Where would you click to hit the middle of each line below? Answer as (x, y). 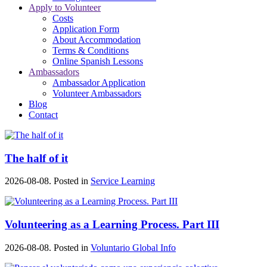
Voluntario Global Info (133, 247)
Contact (43, 115)
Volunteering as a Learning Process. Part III (112, 225)
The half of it (36, 158)
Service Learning (123, 181)
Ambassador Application (99, 83)
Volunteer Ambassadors (97, 93)
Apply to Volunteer (65, 7)
